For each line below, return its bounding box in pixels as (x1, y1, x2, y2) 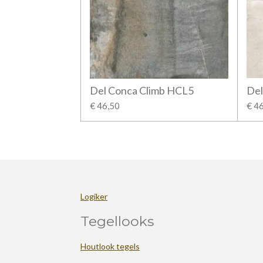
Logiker (80, 191, 107, 201)
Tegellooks (80, 212, 154, 230)
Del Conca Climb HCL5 (90, 84, 194, 97)
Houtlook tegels (80, 241, 140, 251)
